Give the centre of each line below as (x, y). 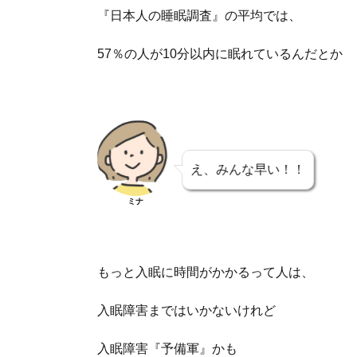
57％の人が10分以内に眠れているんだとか (220, 54)
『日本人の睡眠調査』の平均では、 (200, 16)
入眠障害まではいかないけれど (187, 311)
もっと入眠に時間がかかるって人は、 (206, 273)
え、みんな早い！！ (248, 170)
